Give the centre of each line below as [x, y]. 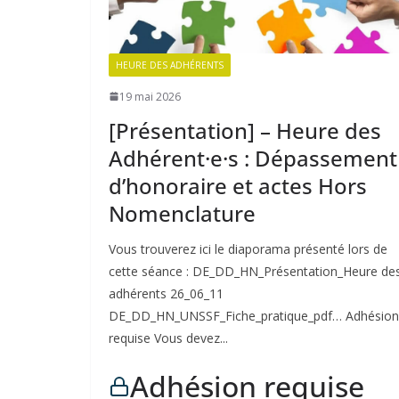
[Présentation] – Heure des [245, 130]
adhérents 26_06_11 [166, 293]
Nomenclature [182, 213]
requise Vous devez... [168, 338]
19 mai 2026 [150, 96]
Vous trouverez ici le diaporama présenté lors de [248, 248]
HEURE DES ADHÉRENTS [170, 65]
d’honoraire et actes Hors [238, 185]
